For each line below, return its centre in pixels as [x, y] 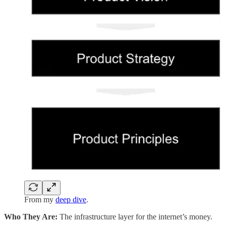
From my [40, 200]
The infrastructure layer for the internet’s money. [135, 217]
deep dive [71, 200]
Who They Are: [31, 217]
